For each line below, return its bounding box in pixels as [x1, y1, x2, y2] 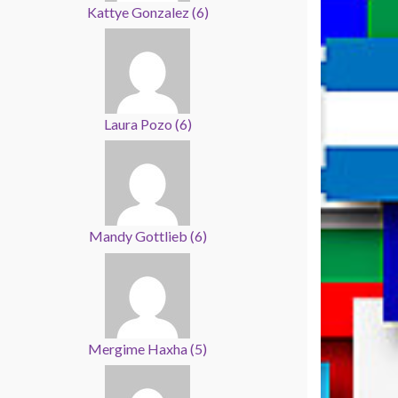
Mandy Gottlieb [88, 227, 190, 245]
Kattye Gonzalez [86, 3, 192, 20]
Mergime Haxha [88, 339, 190, 357]
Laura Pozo [103, 115, 175, 132]
